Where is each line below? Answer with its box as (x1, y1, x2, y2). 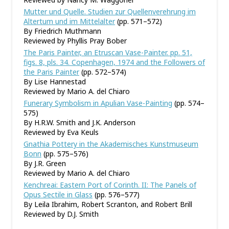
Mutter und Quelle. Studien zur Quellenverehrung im (24, 7, 196, 16)
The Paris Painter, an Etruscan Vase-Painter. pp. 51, (24, 48, 192, 57)
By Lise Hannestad (24, 77, 86, 86)
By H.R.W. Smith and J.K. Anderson (24, 118, 135, 127)
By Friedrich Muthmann (24, 26, 101, 36)
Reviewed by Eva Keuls (24, 127, 99, 137)
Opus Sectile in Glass (24, 190, 93, 199)
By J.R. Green (24, 158, 66, 168)
